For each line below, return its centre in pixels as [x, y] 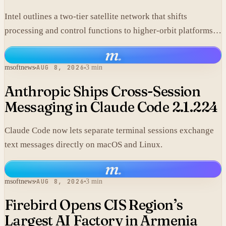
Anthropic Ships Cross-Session [103, 91]
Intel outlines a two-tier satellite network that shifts [96, 17]
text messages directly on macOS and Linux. [83, 144]
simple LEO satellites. [43, 59]
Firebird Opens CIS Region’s [94, 205]
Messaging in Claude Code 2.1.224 [111, 107]
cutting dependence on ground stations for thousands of [104, 45]
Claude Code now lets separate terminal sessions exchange [109, 130]
